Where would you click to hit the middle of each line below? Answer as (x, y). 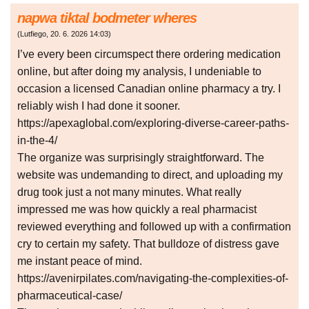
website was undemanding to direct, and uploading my (150, 175)
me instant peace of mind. (80, 261)
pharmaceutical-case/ (70, 296)
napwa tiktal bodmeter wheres (107, 18)
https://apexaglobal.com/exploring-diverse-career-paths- (153, 123)
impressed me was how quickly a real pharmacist (137, 210)
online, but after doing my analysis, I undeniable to (139, 72)
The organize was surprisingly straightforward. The (141, 158)
